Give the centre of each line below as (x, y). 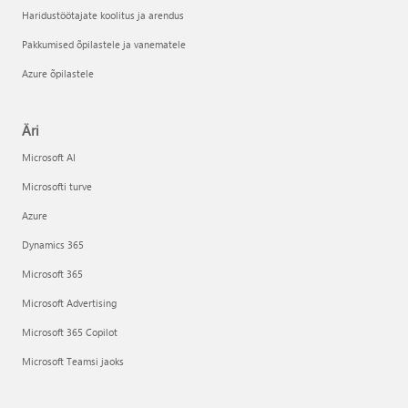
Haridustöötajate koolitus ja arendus (103, 15)
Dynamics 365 (53, 245)
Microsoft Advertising (69, 303)
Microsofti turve (57, 186)
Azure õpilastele (58, 73)
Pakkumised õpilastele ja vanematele (104, 44)
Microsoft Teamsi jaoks (73, 361)
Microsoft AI (49, 157)
